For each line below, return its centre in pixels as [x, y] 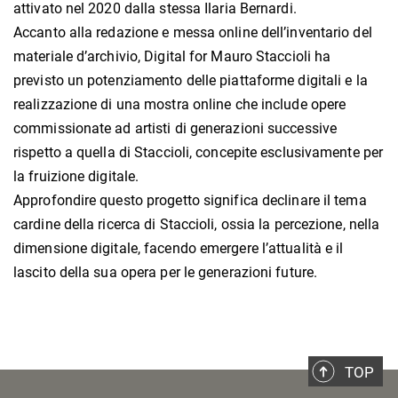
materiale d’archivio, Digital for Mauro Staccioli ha [172, 57]
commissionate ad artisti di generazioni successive [175, 129]
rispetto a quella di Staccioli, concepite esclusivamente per [199, 153]
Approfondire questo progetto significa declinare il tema [190, 201]
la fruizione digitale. [76, 177]
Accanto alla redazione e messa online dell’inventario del [193, 33]
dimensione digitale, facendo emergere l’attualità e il [179, 249]
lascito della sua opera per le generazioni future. [166, 273]
